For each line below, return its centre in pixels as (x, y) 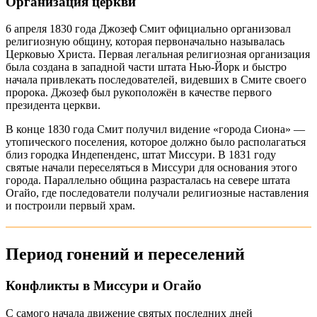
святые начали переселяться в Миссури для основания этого (151, 168)
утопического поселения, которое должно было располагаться (156, 142)
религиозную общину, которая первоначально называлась (145, 42)
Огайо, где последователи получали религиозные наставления (157, 193)
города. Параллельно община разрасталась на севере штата (148, 180)
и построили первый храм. (70, 206)
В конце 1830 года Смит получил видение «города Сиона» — (155, 129)
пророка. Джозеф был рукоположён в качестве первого (139, 93)
